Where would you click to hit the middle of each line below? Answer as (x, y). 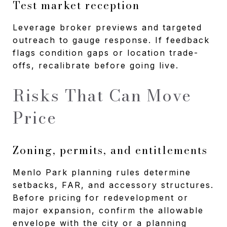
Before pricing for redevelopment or (101, 197)
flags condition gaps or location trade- (106, 52)
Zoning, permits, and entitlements (110, 150)
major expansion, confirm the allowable (108, 210)
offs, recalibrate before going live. (96, 65)
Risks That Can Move (102, 95)
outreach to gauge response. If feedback (111, 40)
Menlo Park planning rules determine (102, 172)
